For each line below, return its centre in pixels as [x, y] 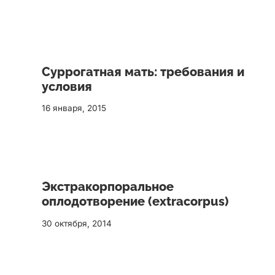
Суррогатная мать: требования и [143, 72]
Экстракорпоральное [108, 187]
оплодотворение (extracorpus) [135, 202]
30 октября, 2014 [77, 223]
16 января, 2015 [74, 108]
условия [67, 86]
